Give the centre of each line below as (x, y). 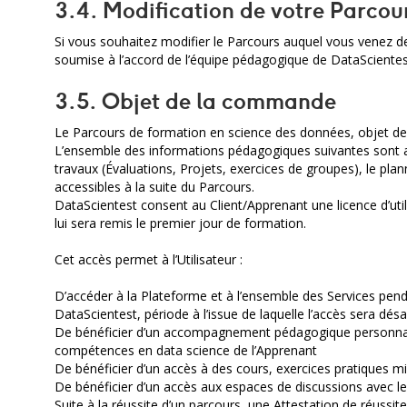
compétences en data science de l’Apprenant (186, 350)
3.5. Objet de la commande (195, 101)
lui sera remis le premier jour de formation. (180, 223)
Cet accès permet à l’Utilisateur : (149, 259)
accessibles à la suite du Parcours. (154, 187)
